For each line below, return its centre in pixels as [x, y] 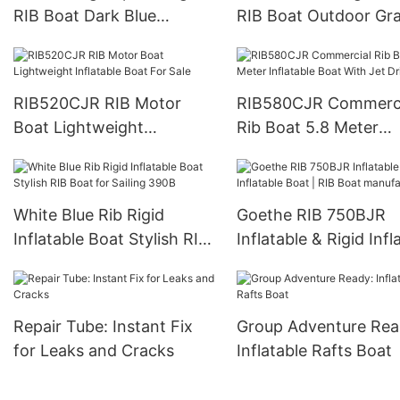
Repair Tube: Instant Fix [103, 326]
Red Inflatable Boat [308, 40]
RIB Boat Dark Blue [85, 16]
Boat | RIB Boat [294, 263]
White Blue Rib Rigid [89, 215]
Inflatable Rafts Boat [314, 350]
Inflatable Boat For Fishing [113, 40]
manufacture [284, 287]
